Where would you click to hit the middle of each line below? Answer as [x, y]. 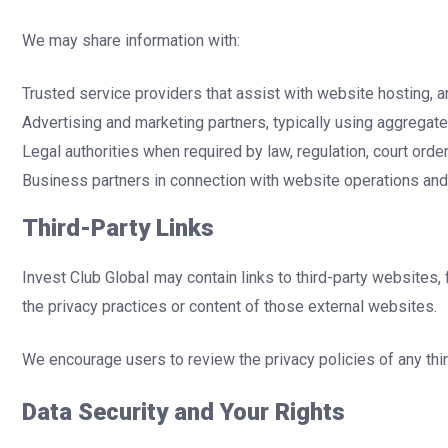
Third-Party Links [118, 228]
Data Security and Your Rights [183, 412]
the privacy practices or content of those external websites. [229, 307]
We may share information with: [131, 40]
